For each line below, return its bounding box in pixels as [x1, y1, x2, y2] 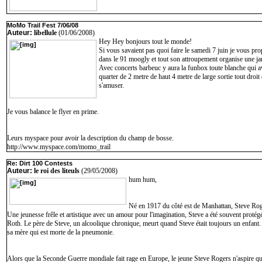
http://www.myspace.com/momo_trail [7, 143, 112, 151]
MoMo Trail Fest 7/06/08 [7, 22, 78, 29]
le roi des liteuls [34, 167, 80, 175]
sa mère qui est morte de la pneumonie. [7, 228, 114, 236]
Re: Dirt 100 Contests [7, 160, 73, 167]
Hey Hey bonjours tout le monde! [99, 37, 192, 46]
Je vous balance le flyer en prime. [7, 108, 99, 116]
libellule [34, 29, 57, 37]
